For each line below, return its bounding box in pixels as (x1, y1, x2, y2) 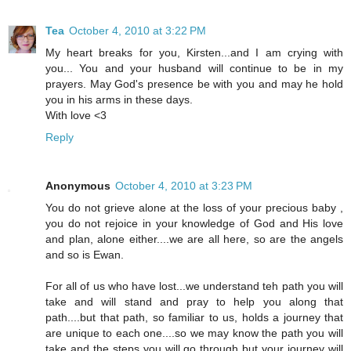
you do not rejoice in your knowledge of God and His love (45, 217, 343, 230)
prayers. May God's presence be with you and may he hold (45, 78, 343, 91)
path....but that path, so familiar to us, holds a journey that (45, 311, 343, 324)
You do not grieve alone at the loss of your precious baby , (45, 201, 343, 215)
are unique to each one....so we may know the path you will (45, 327, 343, 340)
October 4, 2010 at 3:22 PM (69, 24, 206, 38)
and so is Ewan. (45, 248, 124, 262)
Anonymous (45, 179, 110, 193)
